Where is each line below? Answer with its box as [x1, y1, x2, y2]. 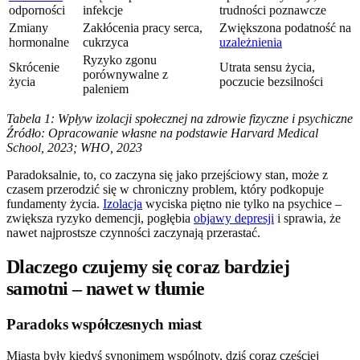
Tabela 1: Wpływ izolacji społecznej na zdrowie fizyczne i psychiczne [6, 112, 353, 126]
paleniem [83, 82, 129, 96]
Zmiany [9, 21, 48, 35]
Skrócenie [9, 60, 59, 75]
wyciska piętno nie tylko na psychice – [142, 197, 342, 211]
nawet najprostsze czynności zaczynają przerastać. [6, 226, 260, 240]
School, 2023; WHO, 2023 [6, 141, 142, 155]
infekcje [83, 3, 123, 18]
